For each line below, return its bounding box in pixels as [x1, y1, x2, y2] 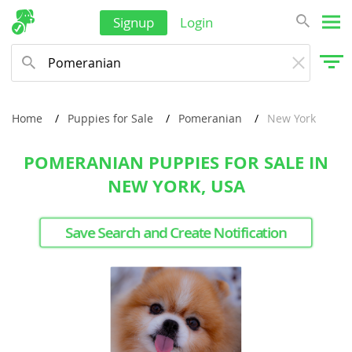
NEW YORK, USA [107, 174, 245, 198]
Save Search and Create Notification [58, 225, 294, 240]
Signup [113, 13, 154, 31]
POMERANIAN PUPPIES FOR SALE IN [24, 150, 328, 174]
